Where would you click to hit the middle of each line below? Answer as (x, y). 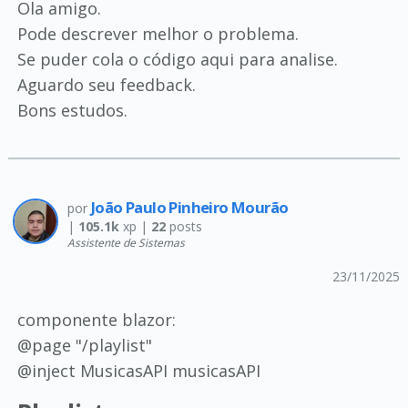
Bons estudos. (72, 110)
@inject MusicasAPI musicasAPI (138, 371)
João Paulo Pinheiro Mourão (189, 207)
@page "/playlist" (84, 345)
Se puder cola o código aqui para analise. (177, 59)
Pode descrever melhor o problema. (158, 34)
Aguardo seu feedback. (106, 85)
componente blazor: (96, 320)
